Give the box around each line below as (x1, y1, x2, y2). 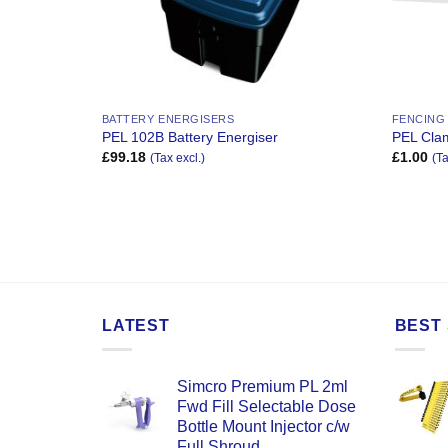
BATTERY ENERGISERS (101, 112, 235, 125)
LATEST (102, 316, 170, 334)
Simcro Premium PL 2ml (177, 378, 348, 396)
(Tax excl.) (149, 152, 205, 165)
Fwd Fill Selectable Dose (177, 398, 356, 416)
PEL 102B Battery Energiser (101, 129, 278, 145)
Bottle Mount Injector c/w (177, 418, 350, 436)
